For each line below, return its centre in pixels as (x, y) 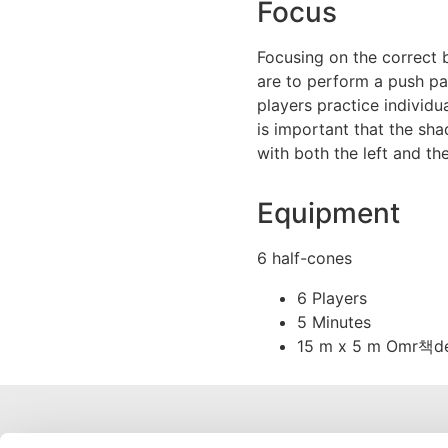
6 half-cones (304, 258)
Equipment (328, 213)
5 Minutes (334, 322)
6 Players (332, 298)
